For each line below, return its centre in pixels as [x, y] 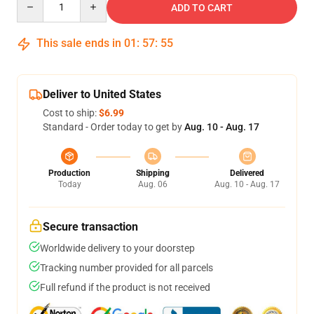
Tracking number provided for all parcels [127, 268]
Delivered [247, 173]
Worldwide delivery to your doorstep [117, 248]
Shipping [152, 173]
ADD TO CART [202, 8]
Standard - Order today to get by [114, 127]
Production [69, 173]
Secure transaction [90, 227]
